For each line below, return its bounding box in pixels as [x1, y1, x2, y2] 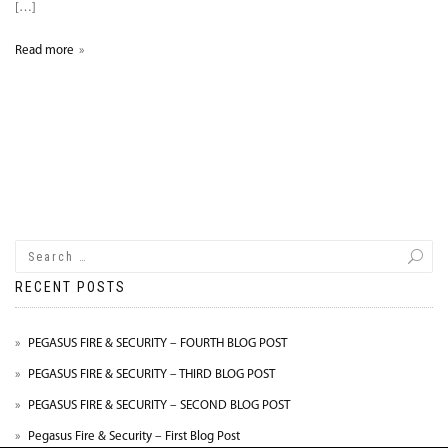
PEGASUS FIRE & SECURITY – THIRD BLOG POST [28, 368, 275, 382]
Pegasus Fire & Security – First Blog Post [28, 430, 240, 444]
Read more [15, 44, 74, 58]
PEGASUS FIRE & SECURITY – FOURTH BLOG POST [28, 337, 287, 351]
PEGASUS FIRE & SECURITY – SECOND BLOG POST [28, 399, 290, 413]
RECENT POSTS [15, 279, 126, 296]
